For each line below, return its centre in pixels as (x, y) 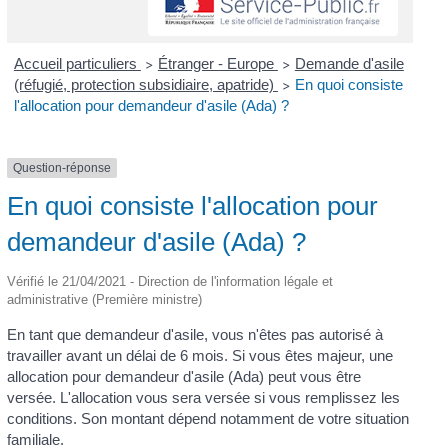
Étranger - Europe (217, 63)
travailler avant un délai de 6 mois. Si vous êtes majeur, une (200, 356)
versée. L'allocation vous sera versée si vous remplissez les (204, 398)
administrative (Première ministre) (105, 300)
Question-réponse (62, 167)
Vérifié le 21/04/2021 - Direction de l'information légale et (170, 282)
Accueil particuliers (77, 63)
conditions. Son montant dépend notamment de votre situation (208, 419)
